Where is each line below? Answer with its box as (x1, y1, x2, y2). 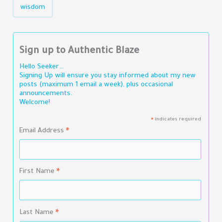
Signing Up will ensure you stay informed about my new (19, 72, 196, 80)
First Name (19, 168, 57, 176)
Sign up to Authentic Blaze (19, 46, 140, 56)
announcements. (19, 90, 73, 98)
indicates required (153, 116, 201, 122)
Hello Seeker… (19, 63, 64, 71)
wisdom (20, 3, 45, 11)
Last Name (19, 209, 56, 217)
